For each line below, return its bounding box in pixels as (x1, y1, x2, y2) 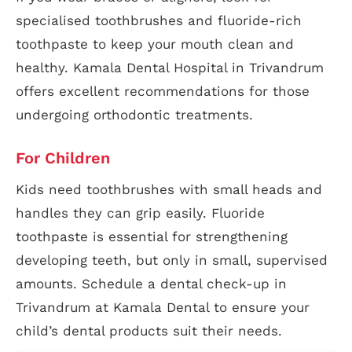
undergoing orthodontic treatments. (16, 107, 253, 123)
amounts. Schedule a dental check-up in (16, 276, 287, 292)
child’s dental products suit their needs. (16, 323, 282, 339)
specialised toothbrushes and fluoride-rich (16, 13, 302, 29)
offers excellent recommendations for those (16, 83, 310, 100)
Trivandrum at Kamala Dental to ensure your (16, 299, 310, 316)
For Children (16, 148, 110, 168)
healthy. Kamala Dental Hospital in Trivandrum (16, 60, 324, 76)
